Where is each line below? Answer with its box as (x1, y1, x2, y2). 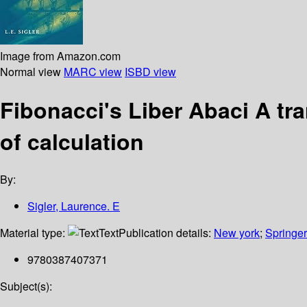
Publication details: (119, 225, 214, 241)
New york (214, 225, 260, 241)
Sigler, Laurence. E (27, 198, 120, 214)
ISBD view (125, 63, 176, 79)
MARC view (64, 63, 122, 79)
